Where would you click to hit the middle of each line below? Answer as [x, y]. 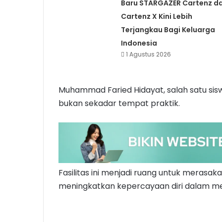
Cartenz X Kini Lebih [156, 17]
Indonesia [139, 43]
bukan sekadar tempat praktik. [119, 104]
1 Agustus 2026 [148, 55]
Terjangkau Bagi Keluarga [168, 30]
